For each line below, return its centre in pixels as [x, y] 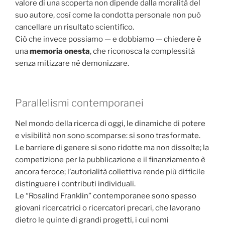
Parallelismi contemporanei [79, 103]
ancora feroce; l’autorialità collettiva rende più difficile [110, 172]
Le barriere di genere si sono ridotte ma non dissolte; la [112, 147]
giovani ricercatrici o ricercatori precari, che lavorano [108, 208]
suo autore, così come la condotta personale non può [108, 15]
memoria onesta [60, 51]
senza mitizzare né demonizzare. [72, 64]
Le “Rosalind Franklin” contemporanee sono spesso [106, 196]
